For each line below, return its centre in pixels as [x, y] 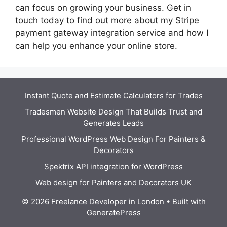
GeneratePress [113, 213]
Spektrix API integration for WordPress [113, 166]
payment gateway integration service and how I [112, 33]
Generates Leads [113, 123]
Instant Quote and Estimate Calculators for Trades [113, 96]
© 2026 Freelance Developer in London [93, 201]
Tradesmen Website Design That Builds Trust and [113, 112]
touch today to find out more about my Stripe [107, 20]
